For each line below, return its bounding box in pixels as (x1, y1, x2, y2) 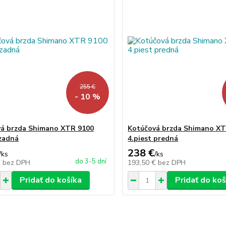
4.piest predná (128, 134, 179, 143)
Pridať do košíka (19, 175, 82, 186)
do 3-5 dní (75, 157, 107, 166)
